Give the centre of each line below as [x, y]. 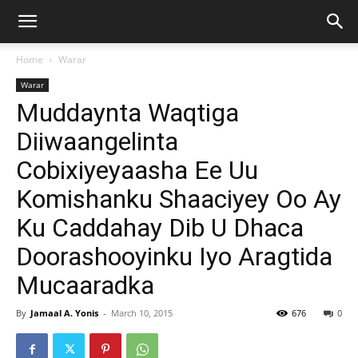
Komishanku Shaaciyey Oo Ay [179, 199]
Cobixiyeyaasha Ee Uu [137, 170]
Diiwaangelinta [97, 141]
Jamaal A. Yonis [64, 313]
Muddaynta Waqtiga [127, 113]
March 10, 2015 [142, 313]
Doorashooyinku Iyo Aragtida [174, 257]
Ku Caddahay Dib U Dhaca [160, 228]
